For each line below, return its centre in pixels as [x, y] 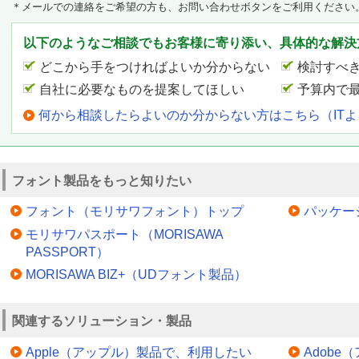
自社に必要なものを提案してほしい [142, 90]
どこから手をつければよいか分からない [155, 67]
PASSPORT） [67, 252]
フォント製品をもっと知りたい [102, 180]
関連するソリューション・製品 [102, 321]
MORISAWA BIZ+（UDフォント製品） [136, 275]
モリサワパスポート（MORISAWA [125, 234]
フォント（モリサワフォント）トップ [135, 212]
